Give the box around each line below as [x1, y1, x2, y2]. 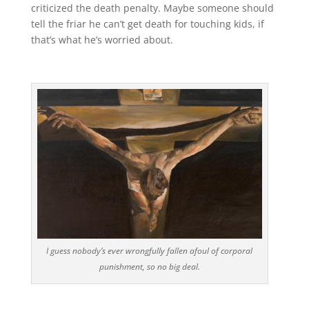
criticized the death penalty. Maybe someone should [30, 1, 274, 14]
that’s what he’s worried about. [30, 33, 173, 46]
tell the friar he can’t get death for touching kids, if [30, 17, 264, 30]
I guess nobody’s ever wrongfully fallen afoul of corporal [46, 244, 253, 257]
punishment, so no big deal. [99, 260, 200, 272]
